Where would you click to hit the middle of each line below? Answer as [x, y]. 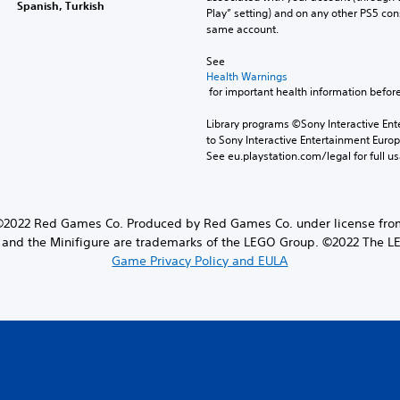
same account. [242, 29]
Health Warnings [246, 76]
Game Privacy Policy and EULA [200, 260]
